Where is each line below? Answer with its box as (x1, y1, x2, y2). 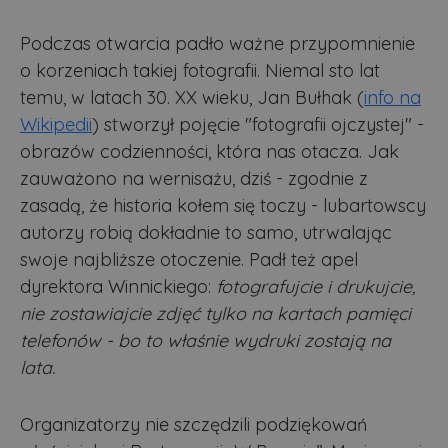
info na (364, 86, 421, 110)
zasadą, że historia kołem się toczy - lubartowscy (20, 194, 426, 218)
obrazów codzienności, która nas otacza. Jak (20, 140, 399, 164)
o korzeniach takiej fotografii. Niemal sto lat (20, 59, 380, 83)
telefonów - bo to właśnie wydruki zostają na (20, 329, 391, 353)
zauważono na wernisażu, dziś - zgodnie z (20, 167, 368, 191)
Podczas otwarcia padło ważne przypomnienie (20, 32, 415, 56)
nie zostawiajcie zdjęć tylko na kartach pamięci (20, 302, 411, 326)
